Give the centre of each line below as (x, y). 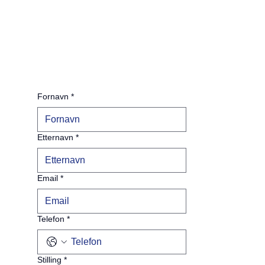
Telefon (51, 219)
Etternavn (55, 138)
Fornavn (53, 97)
